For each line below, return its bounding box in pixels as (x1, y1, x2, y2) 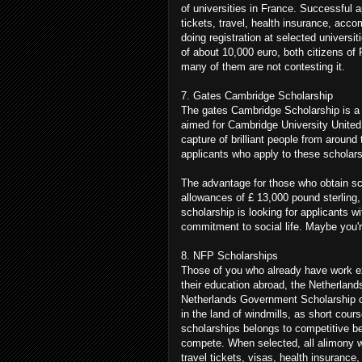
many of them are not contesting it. (181, 60, 345, 73)
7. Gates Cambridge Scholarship (181, 89, 333, 102)
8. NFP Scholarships (181, 249, 278, 262)
